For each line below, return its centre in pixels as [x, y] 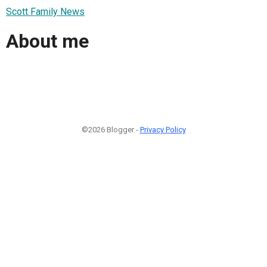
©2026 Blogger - [111, 129]
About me [47, 41]
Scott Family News [45, 11]
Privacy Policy [163, 129]
